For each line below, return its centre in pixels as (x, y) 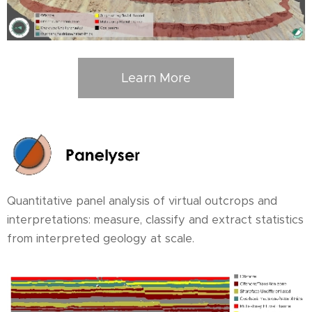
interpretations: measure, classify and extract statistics (155, 220)
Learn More (156, 78)
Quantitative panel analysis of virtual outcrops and (142, 201)
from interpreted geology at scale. (101, 239)
